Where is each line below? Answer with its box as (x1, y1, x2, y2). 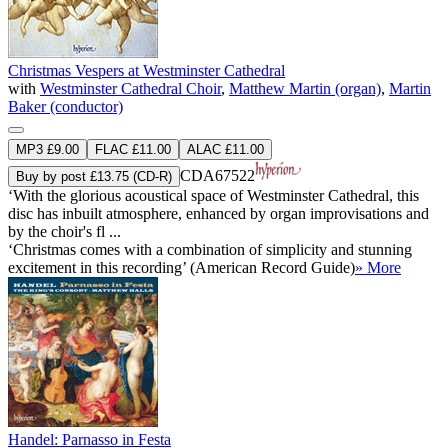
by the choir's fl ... (8, 222, 121, 240)
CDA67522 (180, 166, 255, 184)
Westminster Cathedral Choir (40, 79, 221, 97)
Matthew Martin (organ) (229, 79, 381, 97)
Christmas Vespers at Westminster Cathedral (8, 61, 285, 79)
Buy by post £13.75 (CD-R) (16, 168, 172, 184)
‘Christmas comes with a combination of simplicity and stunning (8, 240, 412, 258)
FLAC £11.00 (95, 141, 171, 157)
